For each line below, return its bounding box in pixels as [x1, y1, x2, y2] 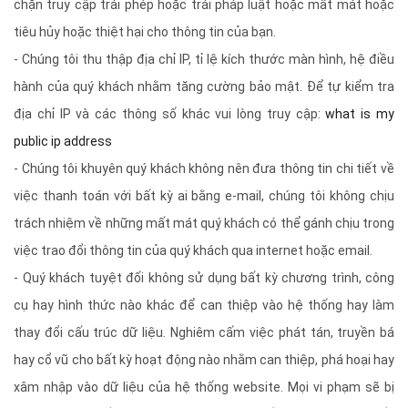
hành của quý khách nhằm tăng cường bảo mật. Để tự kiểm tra [14, 79, 394, 94]
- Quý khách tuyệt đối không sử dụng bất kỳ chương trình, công [14, 270, 394, 285]
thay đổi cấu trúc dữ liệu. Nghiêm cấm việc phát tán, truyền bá [14, 325, 394, 340]
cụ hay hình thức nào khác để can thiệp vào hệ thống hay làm [14, 298, 394, 312]
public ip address [14, 134, 112, 148]
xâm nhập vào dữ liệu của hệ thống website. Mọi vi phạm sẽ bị [14, 380, 394, 394]
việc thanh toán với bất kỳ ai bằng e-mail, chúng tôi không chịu [14, 189, 394, 203]
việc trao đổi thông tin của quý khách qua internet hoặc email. [14, 243, 372, 258]
